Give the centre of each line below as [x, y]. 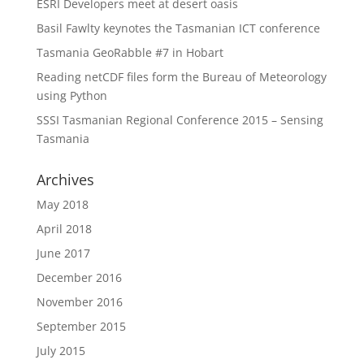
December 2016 [79, 277]
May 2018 [62, 204]
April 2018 [64, 228]
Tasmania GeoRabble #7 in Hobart [130, 52]
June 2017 [63, 253]
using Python [71, 95]
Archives [65, 179]
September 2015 [81, 326]
